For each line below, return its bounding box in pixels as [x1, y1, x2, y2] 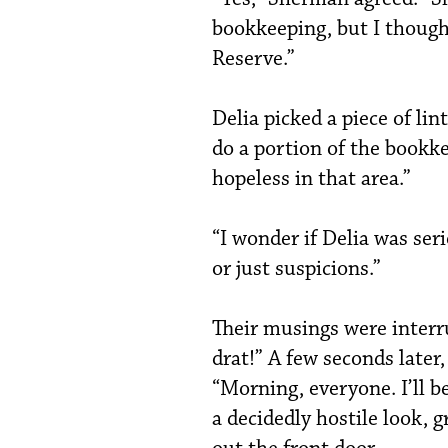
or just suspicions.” [212, 254, 381, 282]
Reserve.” [212, 44, 295, 72]
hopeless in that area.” [212, 164, 411, 192]
